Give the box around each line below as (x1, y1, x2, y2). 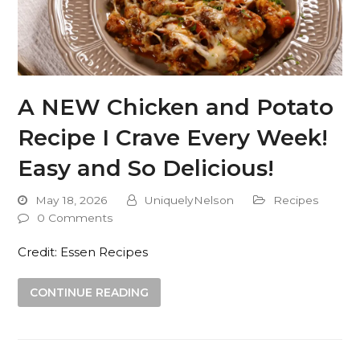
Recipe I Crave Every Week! (18, 123, 329, 151)
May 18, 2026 (35, 193, 108, 207)
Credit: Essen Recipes (18, 243, 149, 260)
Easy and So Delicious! (18, 153, 275, 182)
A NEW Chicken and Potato (18, 92, 334, 121)
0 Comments (37, 211, 114, 224)
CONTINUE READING (30, 285, 149, 299)
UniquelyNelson (145, 193, 235, 207)
